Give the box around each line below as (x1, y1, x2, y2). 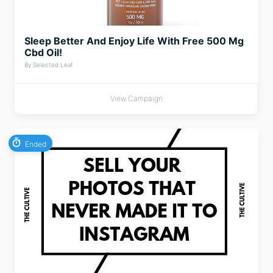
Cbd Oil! (24, 46, 62, 58)
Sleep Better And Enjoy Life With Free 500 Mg (24, 35, 244, 47)
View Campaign (110, 94, 163, 103)
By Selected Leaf (24, 61, 73, 68)
